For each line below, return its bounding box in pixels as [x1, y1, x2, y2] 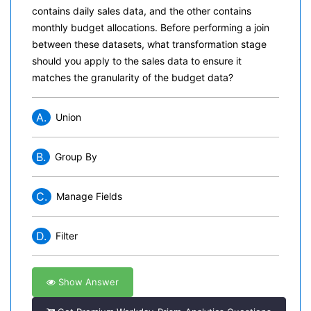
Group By [55, 151, 97, 162]
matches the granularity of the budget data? [32, 72, 233, 83]
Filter [56, 230, 78, 242]
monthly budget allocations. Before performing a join [32, 22, 269, 33]
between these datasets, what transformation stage [32, 38, 267, 50]
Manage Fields [56, 190, 122, 202]
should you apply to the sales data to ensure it [32, 55, 242, 67]
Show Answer [56, 276, 119, 287]
